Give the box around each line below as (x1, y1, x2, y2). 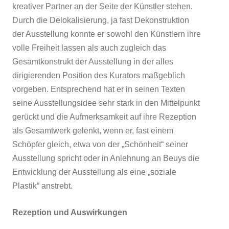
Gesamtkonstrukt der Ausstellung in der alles (12, 57, 173, 66)
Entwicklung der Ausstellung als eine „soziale (12, 167, 176, 176)
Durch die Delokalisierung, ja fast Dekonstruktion (12, 15, 189, 25)
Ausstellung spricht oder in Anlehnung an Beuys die (12, 153, 199, 163)
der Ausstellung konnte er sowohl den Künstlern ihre (12, 29, 201, 38)
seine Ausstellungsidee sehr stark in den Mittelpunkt (12, 98, 200, 107)
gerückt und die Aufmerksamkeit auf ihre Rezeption (12, 112, 196, 121)
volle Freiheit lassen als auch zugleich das (12, 43, 166, 52)
